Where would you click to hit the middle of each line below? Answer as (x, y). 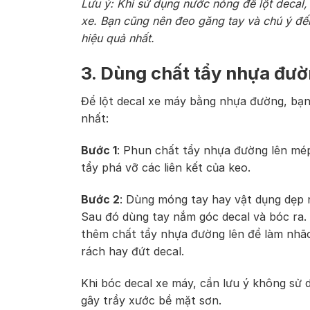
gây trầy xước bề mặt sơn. (153, 300)
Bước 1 (99, 151)
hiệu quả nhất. (118, 38)
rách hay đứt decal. (133, 251)
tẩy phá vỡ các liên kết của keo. (166, 168)
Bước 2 (100, 199)
